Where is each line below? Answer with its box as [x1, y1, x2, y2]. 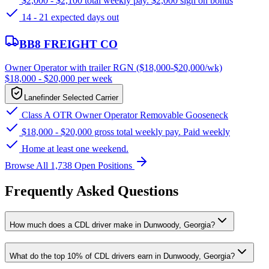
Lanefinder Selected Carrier [24, 93, 118, 102]
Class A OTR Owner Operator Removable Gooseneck [19, 110, 228, 120]
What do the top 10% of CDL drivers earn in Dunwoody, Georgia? [10, 251, 235, 261]
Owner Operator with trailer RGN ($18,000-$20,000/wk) [5, 62, 222, 73]
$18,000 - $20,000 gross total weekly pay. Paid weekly [19, 127, 230, 137]
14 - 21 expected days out [19, 11, 119, 22]
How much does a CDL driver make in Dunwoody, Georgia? [10, 220, 215, 229]
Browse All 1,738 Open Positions [5, 160, 134, 171]
